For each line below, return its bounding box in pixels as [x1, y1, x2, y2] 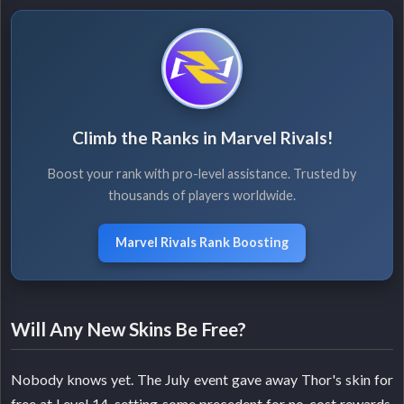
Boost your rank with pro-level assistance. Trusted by [48, 165, 356, 181]
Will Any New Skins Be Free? [11, 317, 247, 341]
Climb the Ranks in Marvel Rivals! [71, 127, 333, 149]
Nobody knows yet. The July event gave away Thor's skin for [11, 371, 393, 389]
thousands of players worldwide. [108, 187, 296, 203]
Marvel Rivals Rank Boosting [115, 234, 289, 251]
